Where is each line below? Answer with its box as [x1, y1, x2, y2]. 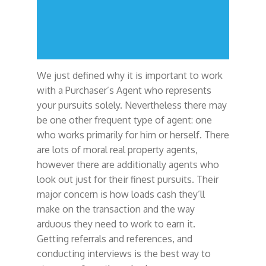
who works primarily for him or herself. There [36, 128, 229, 141]
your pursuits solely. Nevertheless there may [36, 99, 227, 111]
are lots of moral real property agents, [36, 143, 198, 156]
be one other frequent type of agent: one [36, 113, 212, 126]
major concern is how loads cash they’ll [36, 188, 205, 200]
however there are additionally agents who [36, 158, 219, 170]
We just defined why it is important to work [36, 69, 223, 81]
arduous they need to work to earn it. [36, 217, 195, 230]
